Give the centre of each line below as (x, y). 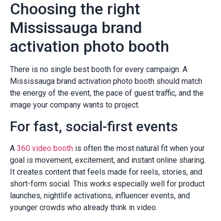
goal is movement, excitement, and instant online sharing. (108, 160)
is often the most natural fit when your (139, 148)
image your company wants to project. (75, 105)
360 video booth (45, 148)
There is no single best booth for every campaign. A (99, 70)
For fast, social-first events (94, 126)
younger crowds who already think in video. (84, 207)
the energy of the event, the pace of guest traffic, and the (107, 93)
